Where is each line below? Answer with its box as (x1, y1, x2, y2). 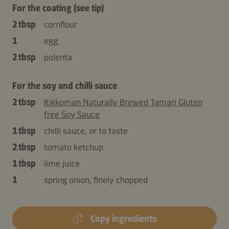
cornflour (44, 18, 77, 30)
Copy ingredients (90, 213, 156, 224)
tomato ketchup (44, 141, 103, 153)
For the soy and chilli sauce (12, 80, 117, 91)
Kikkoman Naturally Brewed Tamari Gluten (44, 96, 202, 108)
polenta (44, 51, 72, 63)
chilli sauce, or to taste (44, 125, 128, 136)
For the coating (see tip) (12, 2, 104, 14)
